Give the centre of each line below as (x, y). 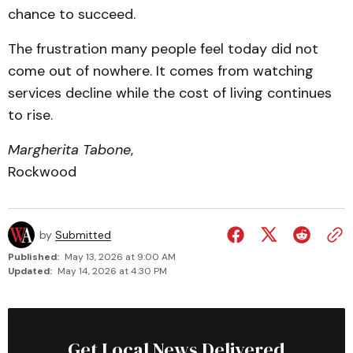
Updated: (30, 271)
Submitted (83, 235)
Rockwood (42, 172)
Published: (33, 257)
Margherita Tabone (69, 150)
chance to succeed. (72, 14)
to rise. (30, 115)
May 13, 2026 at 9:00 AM (120, 257)
